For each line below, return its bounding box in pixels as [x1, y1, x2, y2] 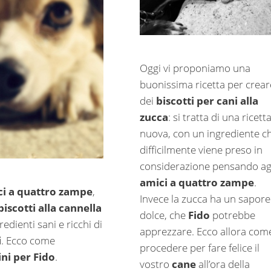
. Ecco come [1, 233, 55, 247]
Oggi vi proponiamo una [139, 60, 250, 75]
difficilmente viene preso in [139, 142, 263, 157]
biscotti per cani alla [155, 93, 258, 108]
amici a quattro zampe [139, 175, 254, 189]
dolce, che [139, 207, 188, 222]
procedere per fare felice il [139, 240, 260, 255]
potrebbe [209, 207, 255, 222]
